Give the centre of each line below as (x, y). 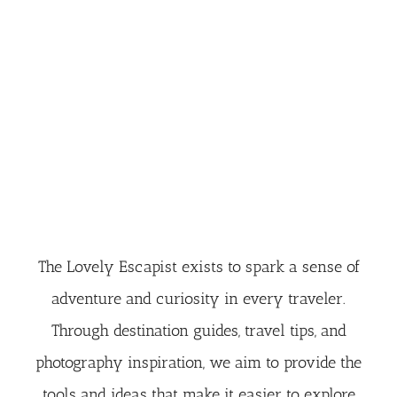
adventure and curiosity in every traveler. (198, 299)
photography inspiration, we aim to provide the (198, 362)
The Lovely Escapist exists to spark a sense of (198, 267)
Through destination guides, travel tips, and (198, 331)
